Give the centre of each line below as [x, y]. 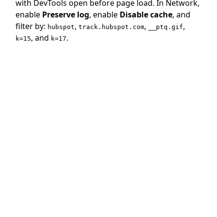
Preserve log [66, 15]
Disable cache [146, 15]
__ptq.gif [166, 27]
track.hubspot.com [111, 27]
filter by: [31, 26]
